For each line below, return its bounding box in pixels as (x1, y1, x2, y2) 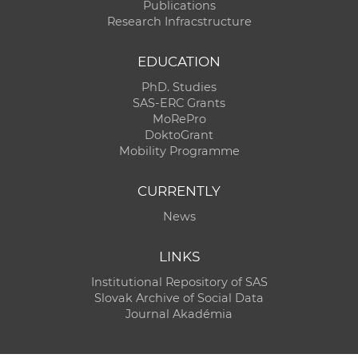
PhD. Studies (141, 79, 217, 94)
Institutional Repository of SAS (90, 274, 268, 289)
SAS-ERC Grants (133, 95, 225, 110)
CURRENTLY (137, 182, 221, 199)
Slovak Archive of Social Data (94, 290, 264, 305)
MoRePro (152, 111, 206, 126)
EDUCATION (137, 53, 221, 70)
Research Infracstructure (106, 14, 252, 29)
